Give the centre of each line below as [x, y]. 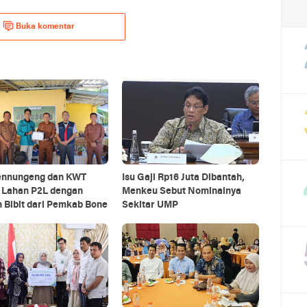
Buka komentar [45, 27]
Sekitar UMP [150, 205]
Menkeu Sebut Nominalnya [181, 192]
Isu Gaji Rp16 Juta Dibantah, [183, 178]
